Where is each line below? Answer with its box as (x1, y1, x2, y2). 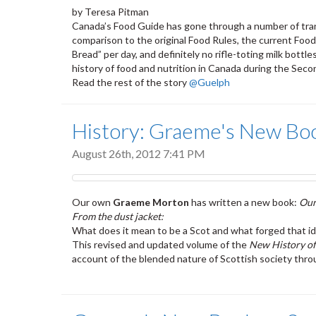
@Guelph (189, 75, 230, 88)
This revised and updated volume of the (72, 238, 249, 251)
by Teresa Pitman (72, 5, 149, 18)
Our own (72, 196, 113, 209)
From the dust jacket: (72, 210, 164, 223)
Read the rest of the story (72, 75, 189, 88)
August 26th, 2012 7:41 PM (72, 146, 205, 160)
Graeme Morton (113, 196, 189, 209)
